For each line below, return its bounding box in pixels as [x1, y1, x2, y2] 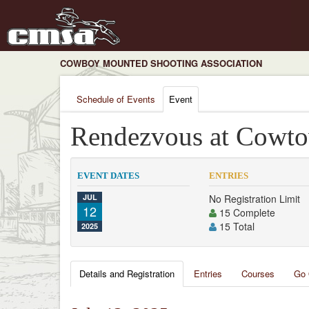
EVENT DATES [77, 170, 139, 181]
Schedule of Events [77, 92, 155, 106]
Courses [241, 267, 275, 280]
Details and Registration [79, 267, 175, 280]
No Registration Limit [209, 192, 301, 206]
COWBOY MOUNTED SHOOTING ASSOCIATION [60, 57, 262, 70]
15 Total [217, 219, 255, 233]
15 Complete [217, 206, 276, 219]
